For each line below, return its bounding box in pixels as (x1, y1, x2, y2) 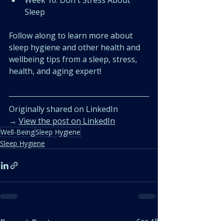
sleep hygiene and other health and (9, 42, 142, 53)
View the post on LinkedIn (19, 115, 115, 126)
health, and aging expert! (9, 66, 101, 76)
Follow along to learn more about (9, 30, 135, 41)
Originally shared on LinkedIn (9, 104, 122, 114)
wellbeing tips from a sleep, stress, (9, 54, 139, 65)
